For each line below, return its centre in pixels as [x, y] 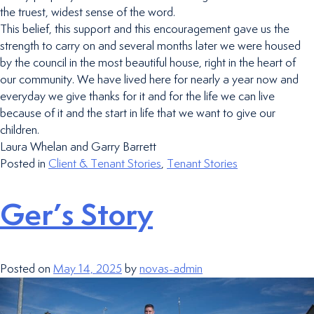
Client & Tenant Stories [105, 164]
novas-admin [171, 269]
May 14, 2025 [88, 269]
